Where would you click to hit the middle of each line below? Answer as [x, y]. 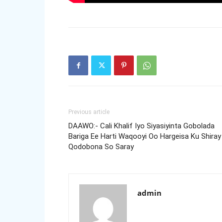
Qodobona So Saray [101, 147]
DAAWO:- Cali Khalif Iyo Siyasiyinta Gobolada [141, 126]
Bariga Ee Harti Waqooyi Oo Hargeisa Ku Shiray [145, 136]
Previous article [89, 112]
